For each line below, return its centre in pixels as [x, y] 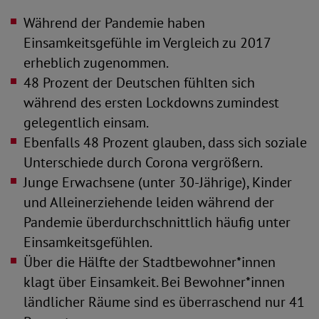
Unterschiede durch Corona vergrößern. [143, 162]
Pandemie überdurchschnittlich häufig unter [157, 222]
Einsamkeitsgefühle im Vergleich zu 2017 [147, 43]
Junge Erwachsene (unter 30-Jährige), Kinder [158, 182]
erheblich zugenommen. [96, 63]
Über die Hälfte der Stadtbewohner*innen [150, 262]
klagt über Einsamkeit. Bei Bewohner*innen [154, 282]
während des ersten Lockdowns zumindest [151, 103]
